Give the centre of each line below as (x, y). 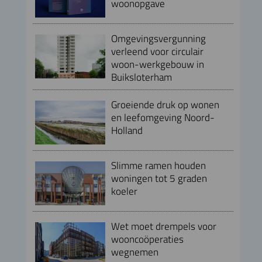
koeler (124, 191)
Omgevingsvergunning (158, 39)
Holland (127, 130)
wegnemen (135, 252)
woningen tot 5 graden (159, 178)
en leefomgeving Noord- (163, 118)
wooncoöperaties (147, 239)
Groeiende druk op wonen (165, 105)
